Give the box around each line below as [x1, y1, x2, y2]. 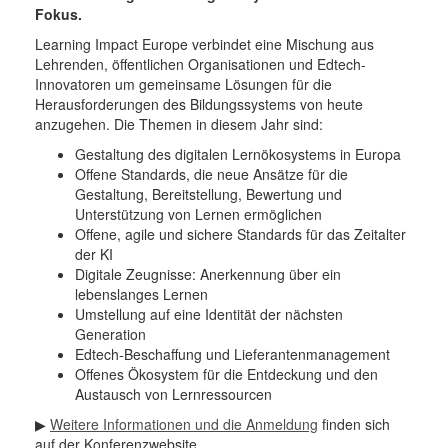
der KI [75, 244, 113, 265]
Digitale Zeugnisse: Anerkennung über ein [75, 264, 341, 285]
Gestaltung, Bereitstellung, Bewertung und [75, 184, 342, 205]
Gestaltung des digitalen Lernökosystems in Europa [75, 144, 401, 165]
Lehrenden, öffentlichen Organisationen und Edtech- [35, 54, 366, 75]
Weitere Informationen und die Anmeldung [50, 414, 318, 435]
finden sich [318, 414, 390, 435]
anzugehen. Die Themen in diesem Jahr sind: [35, 114, 323, 135]
